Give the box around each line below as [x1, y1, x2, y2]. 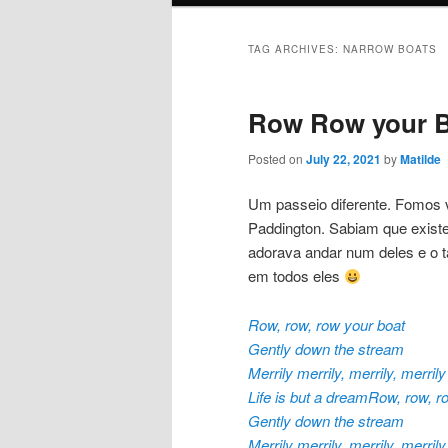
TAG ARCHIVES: [248, 42, 343, 57]
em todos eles [248, 265, 344, 287]
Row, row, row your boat [248, 313, 405, 335]
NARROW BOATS [343, 42, 437, 57]
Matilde [400, 150, 441, 169]
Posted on [248, 150, 306, 168]
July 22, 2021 [306, 150, 381, 169]
